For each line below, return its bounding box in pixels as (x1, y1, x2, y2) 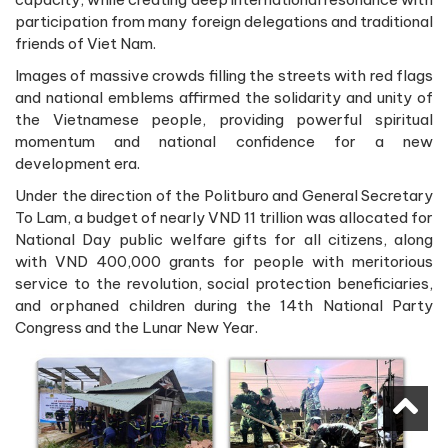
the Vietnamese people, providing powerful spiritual (15, 109, 433, 129)
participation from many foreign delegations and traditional (15, 11, 433, 31)
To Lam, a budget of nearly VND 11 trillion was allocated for (15, 207, 433, 227)
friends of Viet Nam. (15, 33, 156, 53)
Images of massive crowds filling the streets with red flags (15, 65, 433, 85)
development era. (15, 153, 140, 173)
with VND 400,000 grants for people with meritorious (15, 251, 433, 271)
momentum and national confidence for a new (15, 131, 433, 151)
